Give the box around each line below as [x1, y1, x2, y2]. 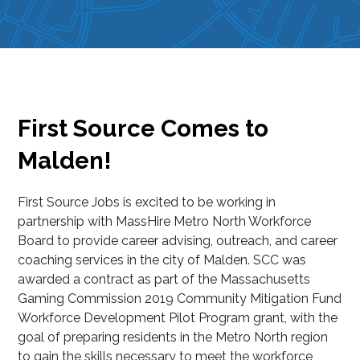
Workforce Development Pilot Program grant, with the [18, 310, 338, 326]
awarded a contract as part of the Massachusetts [18, 272, 311, 288]
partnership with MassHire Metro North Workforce [18, 214, 312, 230]
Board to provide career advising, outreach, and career [18, 233, 338, 249]
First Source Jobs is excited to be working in [18, 194, 276, 211]
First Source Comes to [18, 114, 269, 143]
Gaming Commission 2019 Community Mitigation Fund [18, 291, 342, 307]
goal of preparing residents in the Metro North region [18, 329, 329, 346]
